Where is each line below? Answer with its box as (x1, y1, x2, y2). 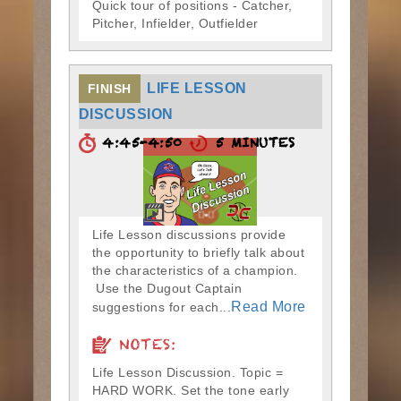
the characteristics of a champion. (91, 262, 298, 277)
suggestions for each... (91, 299, 232, 314)
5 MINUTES (209, 133, 295, 158)
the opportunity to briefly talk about (91, 244, 305, 260)
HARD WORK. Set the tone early (91, 382, 290, 397)
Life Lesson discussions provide (91, 226, 286, 242)
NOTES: (111, 334, 176, 363)
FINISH (87, 81, 132, 96)
